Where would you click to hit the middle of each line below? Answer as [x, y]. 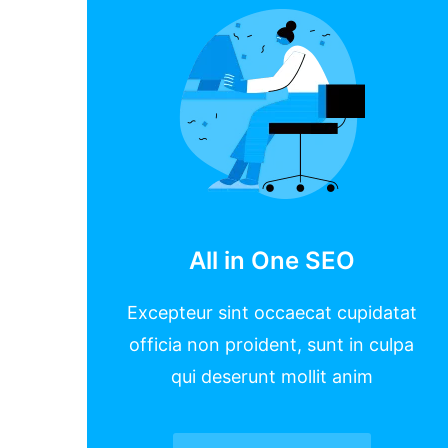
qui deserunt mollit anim [271, 377]
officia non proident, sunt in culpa [272, 345]
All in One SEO [271, 261]
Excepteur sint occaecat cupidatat [272, 313]
